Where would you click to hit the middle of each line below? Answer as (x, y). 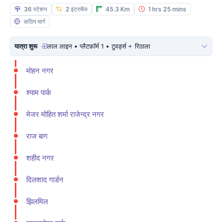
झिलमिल (37, 201)
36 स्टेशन (35, 9)
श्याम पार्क (39, 92)
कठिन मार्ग (34, 21)
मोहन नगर (40, 70)
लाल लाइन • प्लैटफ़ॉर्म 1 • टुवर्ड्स (87, 46)
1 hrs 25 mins (166, 9)
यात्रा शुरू (27, 46)
